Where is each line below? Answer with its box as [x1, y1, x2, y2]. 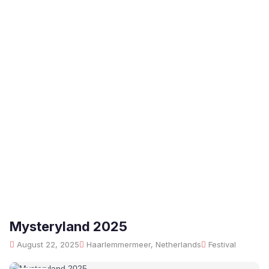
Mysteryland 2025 [10, 219, 127, 234]
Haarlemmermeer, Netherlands [84, 240, 201, 249]
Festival [206, 240, 236, 249]
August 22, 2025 [14, 240, 79, 249]
